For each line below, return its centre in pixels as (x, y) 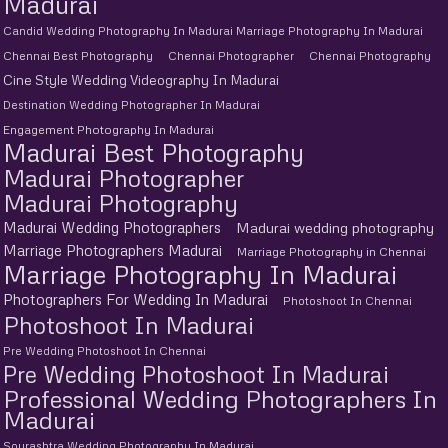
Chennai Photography (370, 55)
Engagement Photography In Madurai (108, 129)
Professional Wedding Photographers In (220, 398)
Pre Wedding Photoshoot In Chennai (104, 350)
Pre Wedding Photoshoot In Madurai (196, 373)
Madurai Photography (120, 202)
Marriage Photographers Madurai (112, 249)
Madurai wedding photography (335, 226)
